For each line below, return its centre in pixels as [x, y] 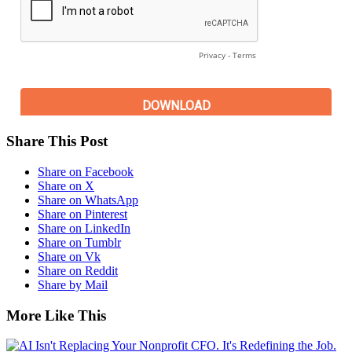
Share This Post [57, 141]
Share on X [66, 185]
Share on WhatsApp [88, 200]
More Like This [56, 315]
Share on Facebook [86, 171]
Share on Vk [69, 256]
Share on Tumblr [79, 242]
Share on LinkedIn [84, 228]
